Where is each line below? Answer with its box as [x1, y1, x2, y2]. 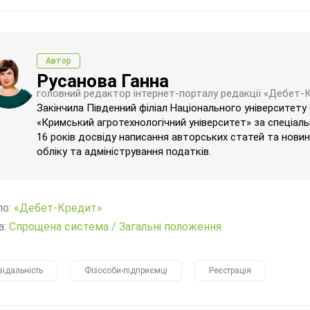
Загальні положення [119, 220, 221, 233]
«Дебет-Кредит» [14, 201, 102, 215]
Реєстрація [209, 266, 251, 275]
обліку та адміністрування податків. [37, 145, 211, 158]
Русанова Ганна [37, 71, 169, 91]
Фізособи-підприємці [84, 266, 167, 275]
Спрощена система [9, 220, 109, 233]
